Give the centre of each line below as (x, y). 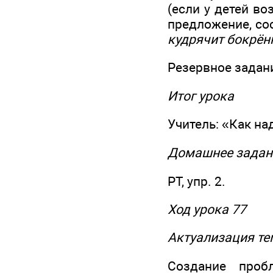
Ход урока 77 (207, 209)
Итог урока (201, 96)
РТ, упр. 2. (197, 181)
